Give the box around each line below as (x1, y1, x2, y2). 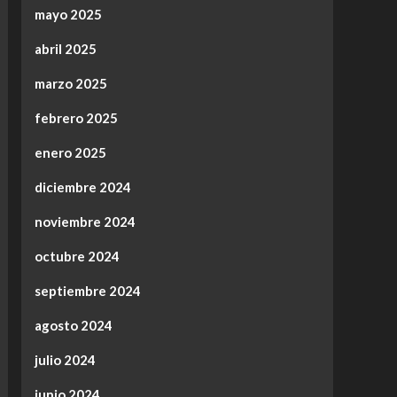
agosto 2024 (34, 317, 113, 334)
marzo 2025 (34, 75, 107, 92)
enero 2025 (34, 144, 106, 161)
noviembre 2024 (34, 214, 136, 230)
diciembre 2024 (34, 179, 131, 196)
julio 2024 (34, 352, 96, 369)
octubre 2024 (34, 248, 120, 265)
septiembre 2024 (34, 283, 141, 300)
